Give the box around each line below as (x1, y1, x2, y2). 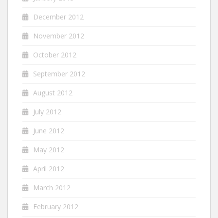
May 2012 (33, 145, 64, 155)
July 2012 (33, 107, 61, 117)
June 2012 (33, 126, 64, 136)
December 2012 (33, 12, 84, 22)
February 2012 (33, 202, 78, 212)
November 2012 (33, 31, 84, 41)
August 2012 (33, 88, 73, 98)
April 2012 (33, 164, 64, 174)
